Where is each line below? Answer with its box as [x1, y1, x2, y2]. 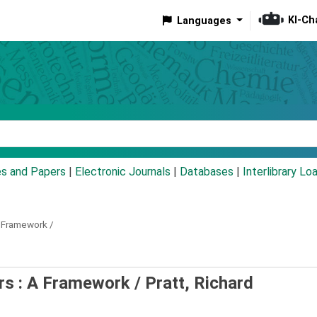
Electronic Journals [75, 165, 171, 179]
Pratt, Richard [145, 273, 253, 294]
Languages [176, 14, 231, 27]
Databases [180, 165, 234, 179]
